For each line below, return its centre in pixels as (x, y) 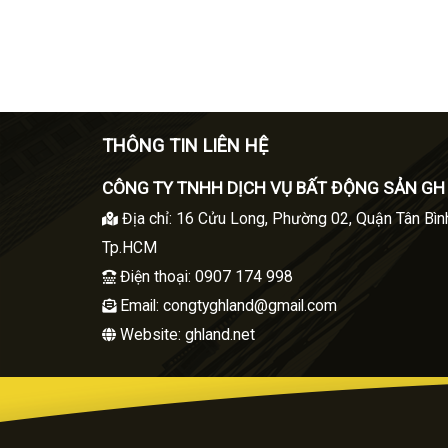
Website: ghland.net (187, 334)
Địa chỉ (145, 218)
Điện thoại (154, 276)
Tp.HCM (129, 247)
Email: (141, 305)
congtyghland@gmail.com (250, 305)
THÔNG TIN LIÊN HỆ (185, 145)
